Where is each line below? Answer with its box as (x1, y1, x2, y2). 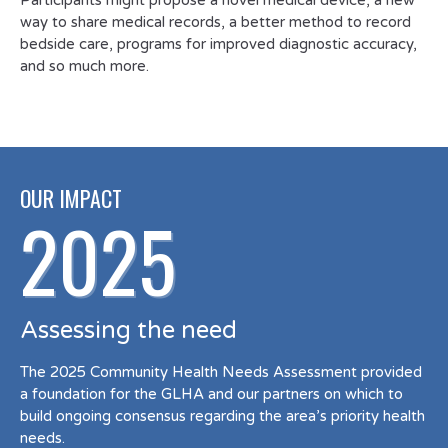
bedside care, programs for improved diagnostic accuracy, (20, 35, 417, 53)
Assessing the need (20, 316, 237, 345)
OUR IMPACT (20, 182, 122, 214)
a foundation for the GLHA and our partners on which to (20, 385, 403, 403)
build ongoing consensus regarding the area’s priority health (20, 407, 425, 425)
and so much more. (20, 57, 149, 75)
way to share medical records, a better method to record (20, 13, 411, 31)
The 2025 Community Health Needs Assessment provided (20, 363, 422, 381)
